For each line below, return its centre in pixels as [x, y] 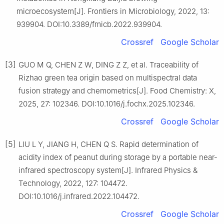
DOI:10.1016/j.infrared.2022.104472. [79, 196]
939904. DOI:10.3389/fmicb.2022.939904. [89, 24]
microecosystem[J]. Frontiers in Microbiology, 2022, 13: [113, 11]
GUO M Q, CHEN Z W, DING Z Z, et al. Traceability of [108, 64]
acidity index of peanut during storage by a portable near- [118, 157]
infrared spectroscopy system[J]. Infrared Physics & [108, 170]
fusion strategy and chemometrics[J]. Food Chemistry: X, [117, 90]
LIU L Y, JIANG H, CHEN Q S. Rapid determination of [108, 144]
